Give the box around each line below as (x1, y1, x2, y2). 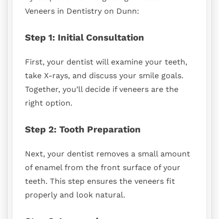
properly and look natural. (25, 190, 125, 199)
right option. (25, 98, 72, 108)
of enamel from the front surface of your (25, 162, 180, 172)
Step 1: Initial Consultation (25, 32, 144, 44)
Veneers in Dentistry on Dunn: (25, 6, 139, 16)
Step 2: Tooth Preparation (25, 124, 141, 135)
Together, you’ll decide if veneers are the (25, 85, 178, 94)
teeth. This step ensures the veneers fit (25, 176, 175, 186)
